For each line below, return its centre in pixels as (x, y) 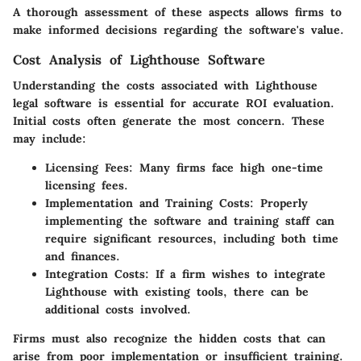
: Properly (279, 203)
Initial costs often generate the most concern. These (169, 121)
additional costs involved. (118, 310)
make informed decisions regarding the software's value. (178, 30)
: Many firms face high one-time (226, 168)
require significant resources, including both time (192, 239)
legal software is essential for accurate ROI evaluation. (174, 104)
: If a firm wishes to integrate (235, 274)
